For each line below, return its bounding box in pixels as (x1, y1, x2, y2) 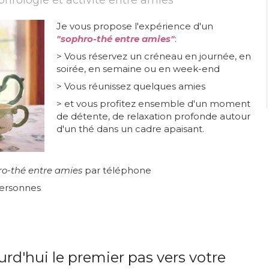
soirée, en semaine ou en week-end (56, 63, 220, 74)
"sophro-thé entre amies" (56, 33, 175, 44)
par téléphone (82, 165, 151, 177)
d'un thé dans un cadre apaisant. (56, 123, 204, 134)
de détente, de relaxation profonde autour (56, 110, 250, 122)
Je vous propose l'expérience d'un (56, 20, 213, 32)
